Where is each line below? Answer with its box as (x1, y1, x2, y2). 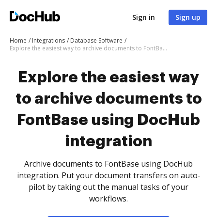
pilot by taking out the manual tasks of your (29, 182, 188, 192)
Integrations (32, 36, 65, 45)
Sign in (132, 13, 155, 22)
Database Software (70, 36, 123, 45)
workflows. (89, 193, 128, 204)
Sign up (175, 13, 201, 22)
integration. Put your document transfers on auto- (16, 170, 201, 181)
